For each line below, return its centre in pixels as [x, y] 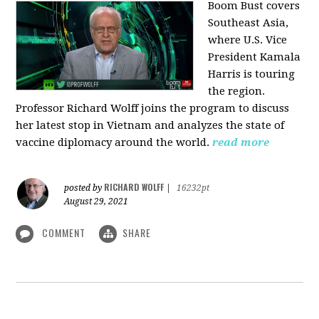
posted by [84, 188]
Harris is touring [252, 74]
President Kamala [255, 57]
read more [241, 142]
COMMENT [64, 232]
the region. [237, 91]
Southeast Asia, [249, 22]
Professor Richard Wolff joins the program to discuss [153, 108]
